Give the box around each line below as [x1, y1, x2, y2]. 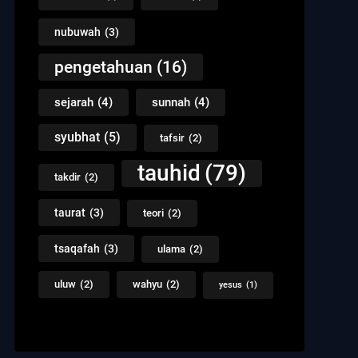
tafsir [159, 131, 185, 144]
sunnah [151, 94, 190, 109]
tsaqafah [54, 241, 100, 255]
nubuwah [54, 25, 101, 38]
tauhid [137, 159, 201, 186]
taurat [54, 205, 86, 219]
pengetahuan [54, 57, 153, 77]
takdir [54, 170, 81, 183]
